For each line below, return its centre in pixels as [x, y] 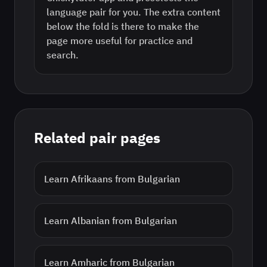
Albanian [90, 221]
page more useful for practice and [119, 41]
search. [63, 55]
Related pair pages [97, 138]
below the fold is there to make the [123, 26]
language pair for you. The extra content [133, 12]
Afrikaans [92, 179]
